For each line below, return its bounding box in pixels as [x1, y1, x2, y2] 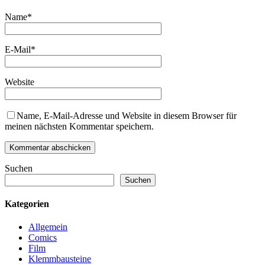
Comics [28, 232, 57, 243]
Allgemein [28, 222, 67, 232]
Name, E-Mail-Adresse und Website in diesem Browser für [17, 110, 237, 121]
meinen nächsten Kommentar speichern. [5, 121, 154, 131]
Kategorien [5, 199, 49, 209]
